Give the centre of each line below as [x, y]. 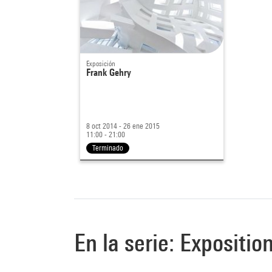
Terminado [108, 148]
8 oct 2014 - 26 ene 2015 [123, 126]
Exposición [101, 63]
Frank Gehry [109, 72]
